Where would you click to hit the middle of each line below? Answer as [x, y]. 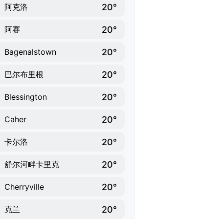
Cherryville [24, 187]
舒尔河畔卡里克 [32, 164]
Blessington [26, 97]
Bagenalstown [30, 52]
